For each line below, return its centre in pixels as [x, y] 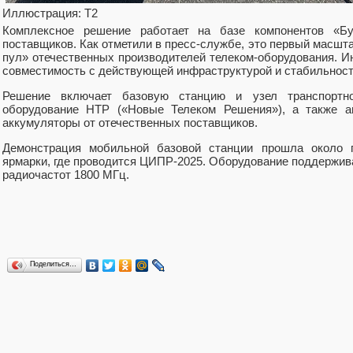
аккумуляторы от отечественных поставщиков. [132, 123]
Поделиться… [53, 264]
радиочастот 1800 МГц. [67, 175]
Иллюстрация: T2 [50, 13]
